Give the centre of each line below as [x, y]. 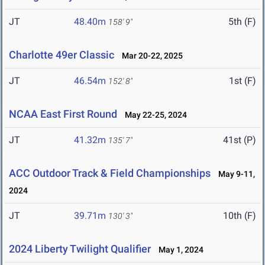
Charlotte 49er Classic [62, 55]
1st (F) [243, 81]
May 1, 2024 [178, 250]
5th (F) [242, 22]
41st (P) [240, 140]
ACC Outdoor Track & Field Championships [110, 173]
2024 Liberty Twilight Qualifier [80, 249]
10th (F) [240, 216]
